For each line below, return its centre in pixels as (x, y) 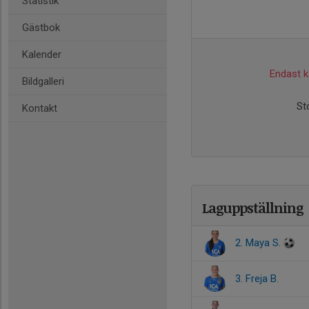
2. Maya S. (259, 243)
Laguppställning (253, 208)
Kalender (42, 54)
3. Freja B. (257, 279)
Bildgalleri (43, 81)
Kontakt (40, 108)
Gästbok (41, 28)
